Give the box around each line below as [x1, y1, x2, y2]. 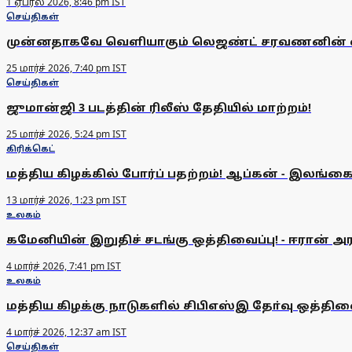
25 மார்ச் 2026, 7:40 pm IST [6, 61, 126, 75]
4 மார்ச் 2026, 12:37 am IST [6, 325, 126, 339]
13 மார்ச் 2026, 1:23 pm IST [6, 193, 126, 207]
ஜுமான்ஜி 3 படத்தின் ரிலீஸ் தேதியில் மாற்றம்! [6, 100, 311, 115]
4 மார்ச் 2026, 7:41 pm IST [6, 259, 121, 273]
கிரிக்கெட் [6, 142, 55, 155]
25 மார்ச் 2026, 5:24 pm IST [6, 127, 126, 141]
